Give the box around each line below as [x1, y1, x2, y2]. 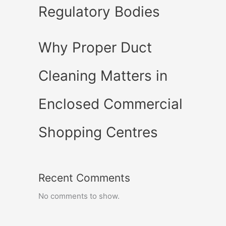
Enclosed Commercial [38, 95, 183, 112]
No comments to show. [38, 191, 120, 201]
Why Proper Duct [38, 38, 152, 56]
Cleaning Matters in [38, 67, 167, 84]
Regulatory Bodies [38, 3, 160, 20]
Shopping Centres [38, 123, 158, 141]
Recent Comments [38, 171, 130, 184]
